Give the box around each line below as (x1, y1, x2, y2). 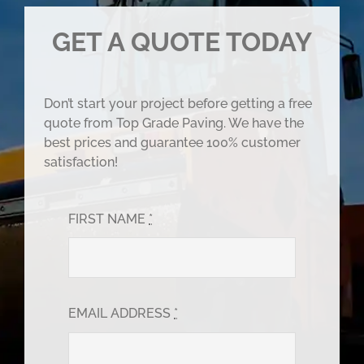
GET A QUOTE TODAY (52, 27, 312, 58)
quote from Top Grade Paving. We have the (44, 115, 305, 132)
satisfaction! (44, 154, 119, 171)
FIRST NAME (68, 211, 149, 227)
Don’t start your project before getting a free (44, 96, 313, 112)
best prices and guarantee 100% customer (44, 135, 301, 151)
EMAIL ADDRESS (68, 305, 175, 322)
